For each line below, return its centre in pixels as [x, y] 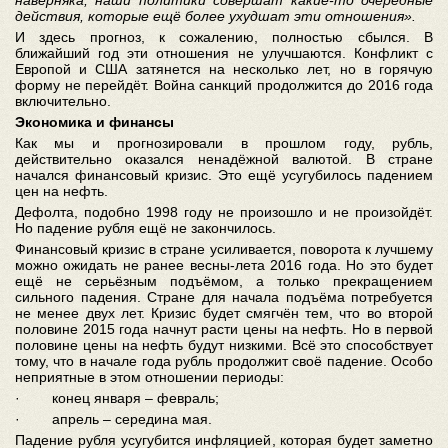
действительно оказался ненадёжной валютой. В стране [224, 159]
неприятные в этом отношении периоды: [149, 377]
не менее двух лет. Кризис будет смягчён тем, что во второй [224, 313]
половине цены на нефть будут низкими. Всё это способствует [224, 345]
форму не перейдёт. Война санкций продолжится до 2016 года [224, 85]
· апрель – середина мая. [113, 419]
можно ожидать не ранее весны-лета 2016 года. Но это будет [224, 265]
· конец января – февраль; [117, 398]
